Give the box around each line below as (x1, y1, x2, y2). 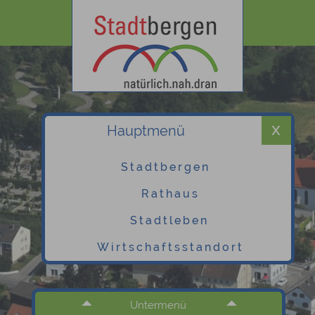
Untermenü (130, 299, 187, 311)
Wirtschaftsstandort (97, 240, 245, 254)
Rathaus (141, 187, 200, 200)
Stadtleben (129, 214, 209, 227)
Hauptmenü (107, 122, 186, 139)
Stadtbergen (121, 160, 211, 174)
